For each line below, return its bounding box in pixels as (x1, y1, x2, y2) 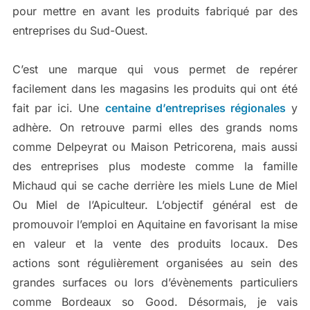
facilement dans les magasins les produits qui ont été (12, 82, 298, 96)
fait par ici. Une (12, 101, 105, 116)
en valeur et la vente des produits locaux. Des (12, 237, 298, 251)
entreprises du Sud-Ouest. (12, 24, 152, 38)
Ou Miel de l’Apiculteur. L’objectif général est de (12, 198, 298, 212)
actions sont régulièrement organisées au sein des (12, 256, 298, 271)
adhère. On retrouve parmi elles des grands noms (12, 120, 298, 135)
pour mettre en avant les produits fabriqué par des (12, 4, 298, 19)
